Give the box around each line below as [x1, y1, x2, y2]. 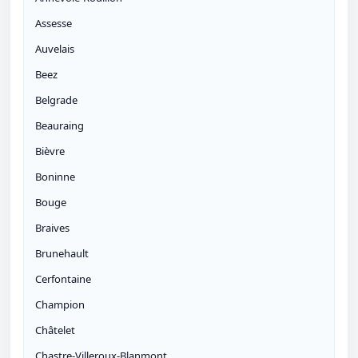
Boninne [35, 169, 75, 185]
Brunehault [35, 246, 89, 261]
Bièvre [35, 144, 65, 159]
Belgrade [35, 93, 78, 108]
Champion [35, 297, 85, 312]
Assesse [35, 16, 72, 31]
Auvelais [35, 42, 74, 57]
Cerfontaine [35, 272, 91, 287]
